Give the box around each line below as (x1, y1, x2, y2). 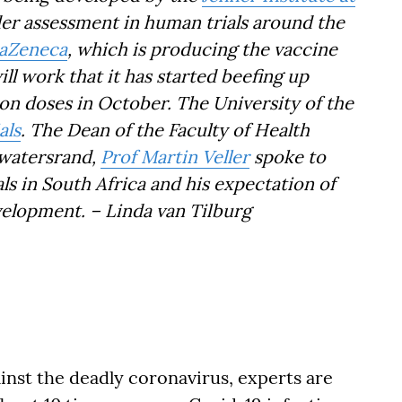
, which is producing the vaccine (67, 38, 337, 60)
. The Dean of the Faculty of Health (21, 118, 310, 141)
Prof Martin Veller (100, 145, 249, 168)
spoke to (249, 145, 326, 168)
